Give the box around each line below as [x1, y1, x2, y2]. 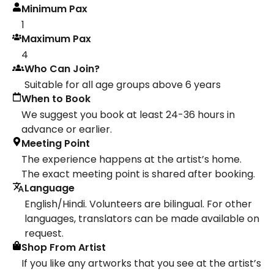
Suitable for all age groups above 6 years [24, 77, 221, 92]
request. [24, 226, 64, 240]
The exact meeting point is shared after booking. [21, 166, 255, 181]
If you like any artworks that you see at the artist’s [21, 256, 261, 270]
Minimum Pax [21, 1, 87, 16]
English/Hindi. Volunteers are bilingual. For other [24, 196, 252, 211]
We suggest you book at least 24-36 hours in [21, 107, 235, 122]
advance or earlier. [21, 122, 112, 136]
